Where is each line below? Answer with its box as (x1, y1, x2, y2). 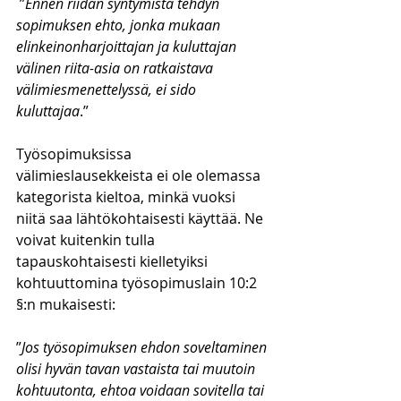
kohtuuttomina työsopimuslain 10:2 (16, 273, 260, 293)
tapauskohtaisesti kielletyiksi (16, 252, 211, 271)
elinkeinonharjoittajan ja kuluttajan (16, 37, 240, 56)
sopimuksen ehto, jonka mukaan (16, 15, 224, 35)
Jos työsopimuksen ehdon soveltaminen (21, 337, 270, 357)
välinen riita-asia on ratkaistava (16, 58, 217, 78)
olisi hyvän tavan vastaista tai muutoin (16, 359, 259, 379)
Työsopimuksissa (16, 144, 135, 164)
